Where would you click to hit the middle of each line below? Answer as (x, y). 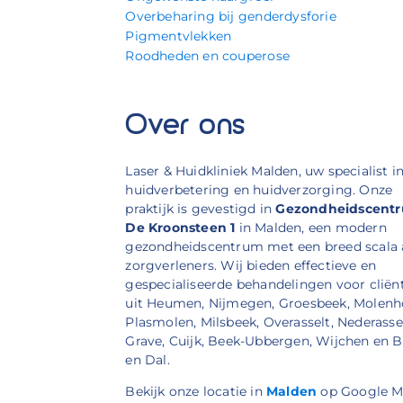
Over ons (184, 127)
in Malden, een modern (311, 228)
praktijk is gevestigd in (201, 209)
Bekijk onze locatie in (196, 391)
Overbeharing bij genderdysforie (231, 17)
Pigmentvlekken (179, 36)
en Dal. (148, 360)
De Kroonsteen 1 (180, 228)
